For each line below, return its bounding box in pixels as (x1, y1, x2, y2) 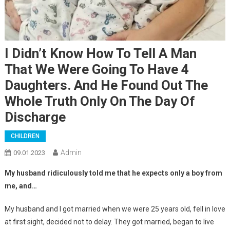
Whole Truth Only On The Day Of (4, 93, 195, 109)
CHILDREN (10, 132, 40, 140)
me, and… (4, 181, 37, 190)
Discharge (4, 109, 66, 125)
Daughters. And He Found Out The (4, 77, 208, 93)
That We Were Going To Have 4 (4, 61, 189, 77)
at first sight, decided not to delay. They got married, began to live (4, 217, 214, 226)
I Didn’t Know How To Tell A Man (4, 45, 197, 61)
